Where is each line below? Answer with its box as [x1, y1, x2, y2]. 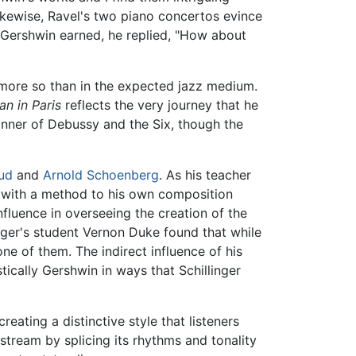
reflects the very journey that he [61, 96, 258, 113]
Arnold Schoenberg [43, 166, 159, 183]
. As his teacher [159, 166, 251, 183]
